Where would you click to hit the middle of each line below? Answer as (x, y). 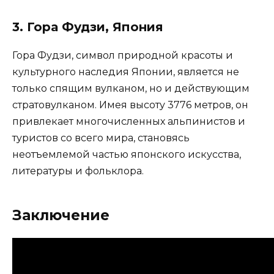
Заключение (61, 215)
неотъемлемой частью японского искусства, (127, 154)
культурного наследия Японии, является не (126, 72)
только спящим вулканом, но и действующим (131, 88)
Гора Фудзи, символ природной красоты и (123, 55)
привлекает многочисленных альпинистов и (129, 121)
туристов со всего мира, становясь (101, 138)
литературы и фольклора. (78, 171)
